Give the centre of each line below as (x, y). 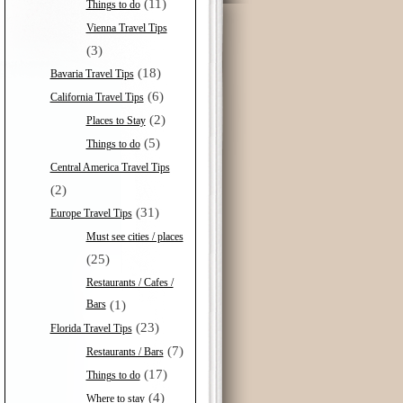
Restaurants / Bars (125, 351)
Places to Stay (116, 120)
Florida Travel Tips (91, 328)
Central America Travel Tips (110, 167)
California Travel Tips (97, 97)
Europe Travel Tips (91, 213)
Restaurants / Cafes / (130, 282)
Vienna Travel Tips (126, 27)
